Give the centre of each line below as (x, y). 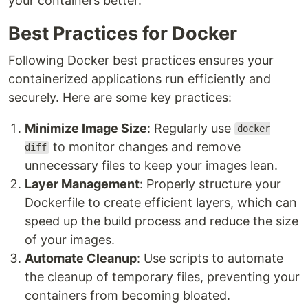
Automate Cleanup (81, 258)
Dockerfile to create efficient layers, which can (161, 202)
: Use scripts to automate (210, 258)
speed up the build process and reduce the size (162, 221)
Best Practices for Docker (123, 33)
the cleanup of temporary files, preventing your (162, 276)
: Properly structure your (210, 184)
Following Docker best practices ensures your (141, 60)
